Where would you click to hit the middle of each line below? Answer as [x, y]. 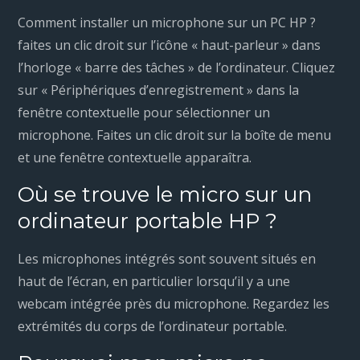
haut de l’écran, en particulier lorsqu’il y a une [154, 282]
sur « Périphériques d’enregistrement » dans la [159, 90]
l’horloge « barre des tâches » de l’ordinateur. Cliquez [177, 68]
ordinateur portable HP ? [148, 221]
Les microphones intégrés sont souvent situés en [167, 259]
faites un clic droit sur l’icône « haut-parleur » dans [170, 45]
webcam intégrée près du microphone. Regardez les [174, 304]
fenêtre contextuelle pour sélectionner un [144, 113]
